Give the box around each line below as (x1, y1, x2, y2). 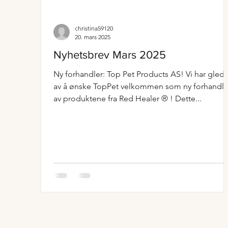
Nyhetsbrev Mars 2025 (53, 49, 166, 61)
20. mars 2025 (75, 33, 110, 41)
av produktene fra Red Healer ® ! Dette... (53, 94, 202, 103)
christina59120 (75, 24, 113, 32)
